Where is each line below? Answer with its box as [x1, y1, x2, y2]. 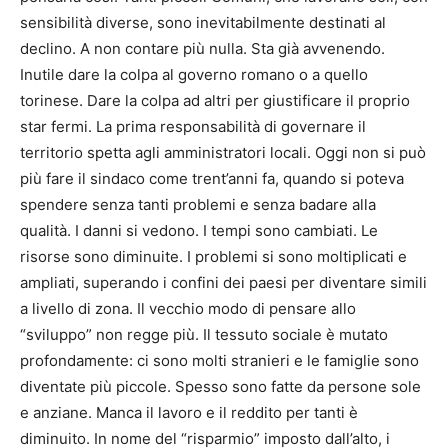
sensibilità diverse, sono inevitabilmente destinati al [20, 12, 386, 32]
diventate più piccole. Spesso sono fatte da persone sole [20, 376, 421, 396]
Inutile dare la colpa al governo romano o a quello [20, 64, 368, 84]
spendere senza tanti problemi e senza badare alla [20, 194, 376, 214]
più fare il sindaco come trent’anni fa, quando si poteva [20, 168, 404, 188]
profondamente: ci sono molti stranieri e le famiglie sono [20, 350, 419, 370]
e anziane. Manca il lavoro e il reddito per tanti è [20, 402, 358, 422]
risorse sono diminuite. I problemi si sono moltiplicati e [20, 246, 407, 266]
